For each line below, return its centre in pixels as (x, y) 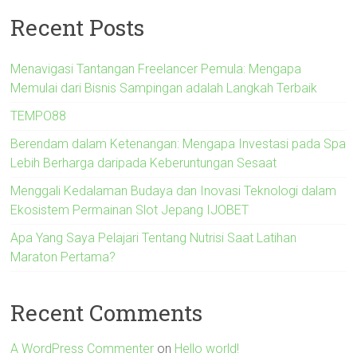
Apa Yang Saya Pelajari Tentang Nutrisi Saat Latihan (154, 238)
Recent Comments (107, 313)
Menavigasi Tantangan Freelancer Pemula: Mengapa (156, 69)
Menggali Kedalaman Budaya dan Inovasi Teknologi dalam (174, 191)
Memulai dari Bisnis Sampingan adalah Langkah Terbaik (164, 88)
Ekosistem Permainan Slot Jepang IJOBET (130, 210)
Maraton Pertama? (63, 257)
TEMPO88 (39, 116)
